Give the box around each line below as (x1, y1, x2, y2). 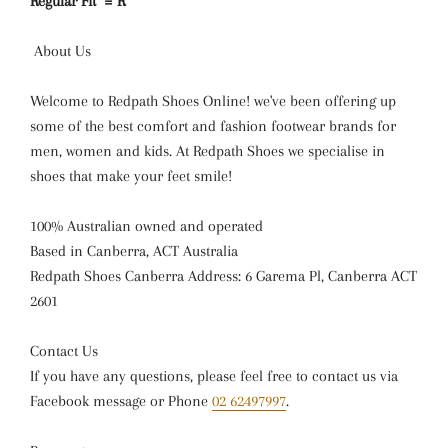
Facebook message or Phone (30, 392, 212, 410)
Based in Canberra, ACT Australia (30, 242, 238, 260)
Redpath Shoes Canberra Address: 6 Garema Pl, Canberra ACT (30, 267, 417, 285)
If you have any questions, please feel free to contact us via (30, 367, 398, 385)
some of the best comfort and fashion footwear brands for (30, 117, 396, 135)
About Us (30, 42, 91, 60)
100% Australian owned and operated (30, 217, 263, 235)
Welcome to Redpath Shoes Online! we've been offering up (30, 92, 396, 110)
